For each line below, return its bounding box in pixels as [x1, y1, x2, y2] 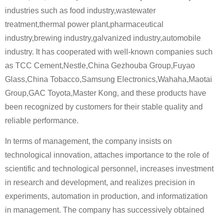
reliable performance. [5, 116, 79, 125]
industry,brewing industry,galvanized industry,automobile [5, 34, 201, 42]
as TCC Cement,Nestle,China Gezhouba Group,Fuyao [5, 61, 195, 70]
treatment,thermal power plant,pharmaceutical [5, 20, 164, 28]
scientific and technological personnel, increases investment [5, 165, 214, 173]
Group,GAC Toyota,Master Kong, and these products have [5, 89, 206, 97]
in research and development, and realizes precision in [5, 178, 195, 187]
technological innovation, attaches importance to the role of [5, 151, 209, 160]
